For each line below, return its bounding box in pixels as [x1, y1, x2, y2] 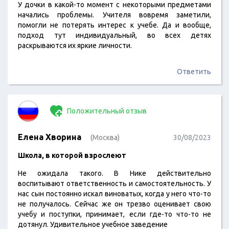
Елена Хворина [18, 132, 81, 142]
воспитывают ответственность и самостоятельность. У [18, 179, 211, 188]
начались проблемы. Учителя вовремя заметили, [18, 11, 211, 19]
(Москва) [90, 133, 120, 142]
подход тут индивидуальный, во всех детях [18, 31, 211, 39]
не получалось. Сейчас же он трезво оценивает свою [18, 200, 211, 208]
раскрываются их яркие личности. [18, 41, 132, 50]
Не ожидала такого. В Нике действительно [18, 169, 211, 177]
